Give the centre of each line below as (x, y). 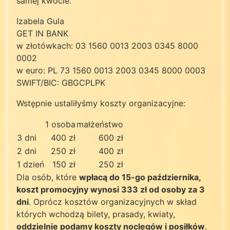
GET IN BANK (42, 33)
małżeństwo (100, 124)
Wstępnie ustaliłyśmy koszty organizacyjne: (101, 103)
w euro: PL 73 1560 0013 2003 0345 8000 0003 (111, 70)
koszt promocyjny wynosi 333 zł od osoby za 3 (111, 189)
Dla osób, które (48, 177)
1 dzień (31, 164)
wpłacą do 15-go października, (140, 177)
